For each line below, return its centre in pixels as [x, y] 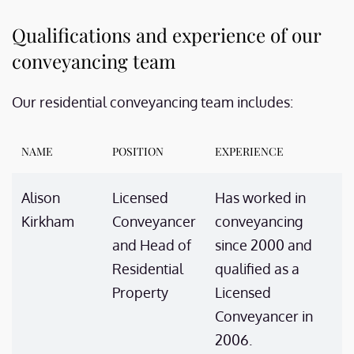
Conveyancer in [264, 316]
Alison [41, 198]
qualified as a [257, 269]
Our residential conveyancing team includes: [153, 102]
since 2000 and [264, 245]
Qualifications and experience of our [166, 35]
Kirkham [48, 221]
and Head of [152, 245]
